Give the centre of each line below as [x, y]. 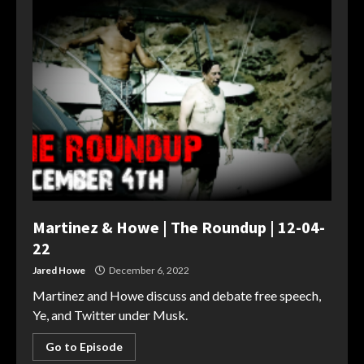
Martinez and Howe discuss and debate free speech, [177, 295]
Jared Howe [59, 270]
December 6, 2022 [148, 270]
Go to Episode [84, 347]
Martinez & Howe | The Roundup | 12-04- [179, 227]
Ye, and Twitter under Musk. [110, 315]
